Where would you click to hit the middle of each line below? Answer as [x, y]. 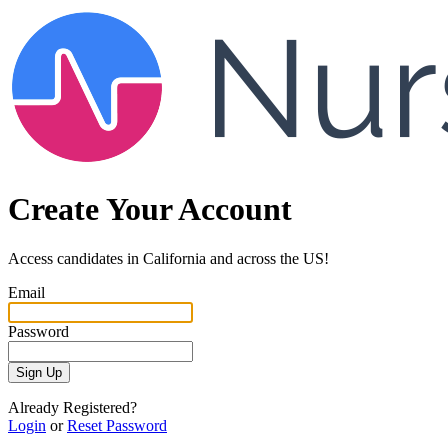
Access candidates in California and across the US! [168, 258]
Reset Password [117, 425]
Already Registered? [72, 407]
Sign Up [39, 372]
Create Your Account [150, 209]
